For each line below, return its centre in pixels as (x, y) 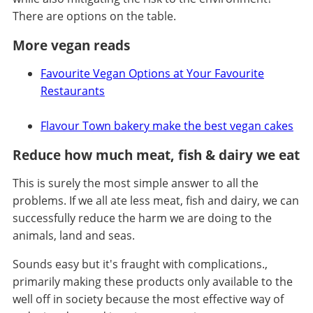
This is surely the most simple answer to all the (135, 183)
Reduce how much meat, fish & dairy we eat (156, 154)
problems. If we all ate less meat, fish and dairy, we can (155, 200)
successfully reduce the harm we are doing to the (142, 218)
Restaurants (72, 90)
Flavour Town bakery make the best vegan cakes (167, 125)
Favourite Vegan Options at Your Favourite (152, 73)
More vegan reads (71, 45)
